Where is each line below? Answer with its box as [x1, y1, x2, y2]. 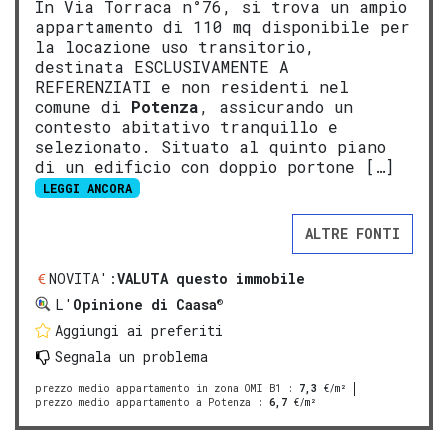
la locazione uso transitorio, [35, 36, 315, 57]
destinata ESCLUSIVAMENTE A [35, 56, 289, 77]
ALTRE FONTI [305, 224, 400, 244]
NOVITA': [49, 269, 117, 289]
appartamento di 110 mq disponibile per [35, 16, 410, 37]
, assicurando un [199, 96, 353, 117]
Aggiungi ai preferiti [55, 321, 223, 341]
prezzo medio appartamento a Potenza [35, 396, 251, 410]
